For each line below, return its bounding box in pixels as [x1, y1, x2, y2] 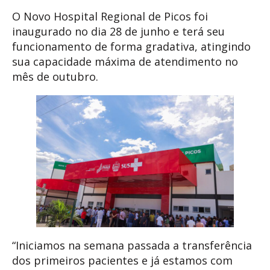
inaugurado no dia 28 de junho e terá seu [12, 24, 225, 39]
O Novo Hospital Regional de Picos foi [12, 9, 208, 24]
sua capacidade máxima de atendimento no [12, 54, 238, 69]
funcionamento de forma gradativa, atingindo [12, 39, 251, 54]
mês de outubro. [12, 69, 98, 84]
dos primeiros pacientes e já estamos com [12, 253, 233, 268]
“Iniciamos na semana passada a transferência [12, 237, 252, 253]
